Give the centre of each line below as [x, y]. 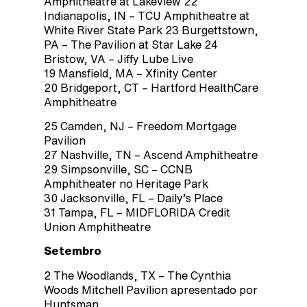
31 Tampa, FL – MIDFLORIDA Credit [137, 212]
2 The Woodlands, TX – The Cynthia [137, 275]
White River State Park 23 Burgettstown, [151, 30]
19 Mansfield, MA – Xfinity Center [131, 73]
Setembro [73, 251]
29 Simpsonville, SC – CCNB [118, 169]
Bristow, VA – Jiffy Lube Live [119, 59]
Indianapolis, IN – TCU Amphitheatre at [147, 15]
